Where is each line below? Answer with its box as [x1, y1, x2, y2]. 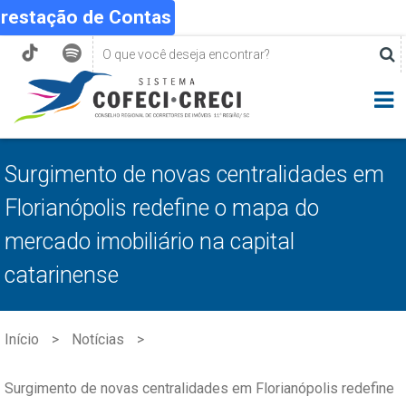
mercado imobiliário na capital [5, 227, 295, 255]
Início [5, 330, 39, 348]
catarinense [5, 261, 119, 288]
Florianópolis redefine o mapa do [5, 194, 319, 221]
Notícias [72, 330, 124, 348]
